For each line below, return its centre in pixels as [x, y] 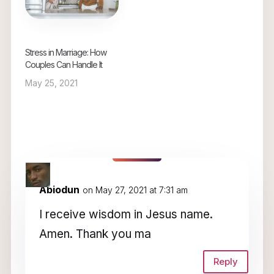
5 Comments [86, 168]
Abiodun [59, 189]
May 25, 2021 [51, 83]
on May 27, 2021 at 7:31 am [135, 190]
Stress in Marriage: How [65, 52]
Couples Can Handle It [63, 64]
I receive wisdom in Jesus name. [126, 214]
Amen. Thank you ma [95, 234]
